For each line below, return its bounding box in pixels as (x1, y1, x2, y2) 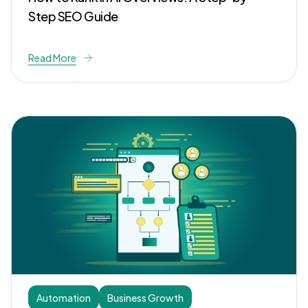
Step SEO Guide (28, 8, 118, 24)
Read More (28, 51, 76, 64)
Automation (36, 291, 91, 304)
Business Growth (107, 291, 184, 304)
